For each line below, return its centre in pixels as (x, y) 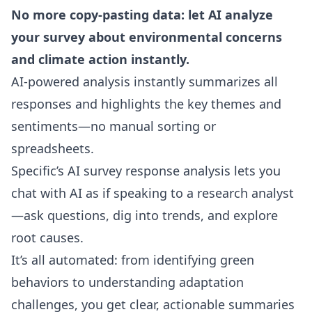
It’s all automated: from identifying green (133, 260)
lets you (256, 171)
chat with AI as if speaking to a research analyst (153, 193)
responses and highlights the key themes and (146, 104)
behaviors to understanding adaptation (127, 282)
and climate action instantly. (100, 59)
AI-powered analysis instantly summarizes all (145, 81)
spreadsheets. (53, 148)
